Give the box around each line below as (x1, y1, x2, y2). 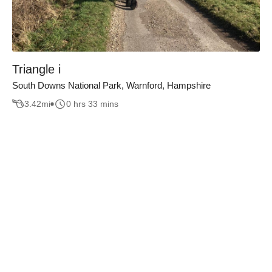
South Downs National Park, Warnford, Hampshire (12, 80, 211, 90)
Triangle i (12, 62, 61, 76)
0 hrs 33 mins (66, 99, 118, 109)
